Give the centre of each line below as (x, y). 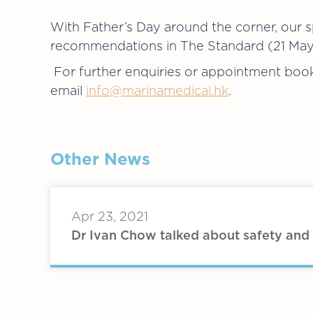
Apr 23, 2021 (110, 217)
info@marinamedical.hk (157, 92)
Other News (100, 160)
